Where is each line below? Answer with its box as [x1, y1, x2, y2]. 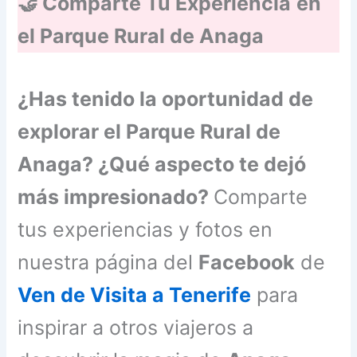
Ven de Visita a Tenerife [18, 282, 252, 307]
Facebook [198, 249, 296, 274]
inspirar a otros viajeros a [18, 315, 254, 339]
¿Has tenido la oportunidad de [18, 86, 314, 111]
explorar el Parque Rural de [18, 119, 281, 143]
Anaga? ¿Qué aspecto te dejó [18, 151, 307, 176]
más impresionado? [18, 184, 214, 209]
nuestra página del [18, 249, 199, 274]
